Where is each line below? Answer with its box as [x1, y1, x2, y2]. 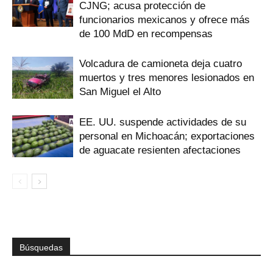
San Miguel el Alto [79, 86, 161, 98]
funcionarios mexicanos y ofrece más [79, 14, 250, 26]
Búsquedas [19, 243, 63, 253]
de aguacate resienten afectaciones [79, 144, 241, 157]
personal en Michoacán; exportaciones [79, 130, 255, 143]
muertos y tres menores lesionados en [79, 72, 254, 84]
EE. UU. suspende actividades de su [79, 116, 246, 129]
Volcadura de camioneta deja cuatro [79, 58, 242, 70]
